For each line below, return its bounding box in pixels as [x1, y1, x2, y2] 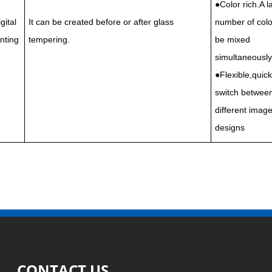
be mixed [215, 35, 250, 44]
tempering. [29, 35, 70, 44]
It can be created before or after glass [29, 17, 174, 27]
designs [215, 123, 245, 132]
